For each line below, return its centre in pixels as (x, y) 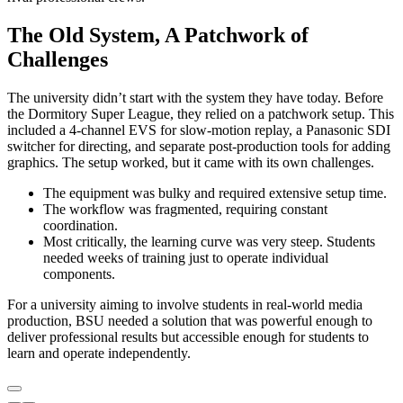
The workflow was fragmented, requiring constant (185, 210)
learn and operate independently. (99, 354)
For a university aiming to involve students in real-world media (185, 305)
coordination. (81, 226)
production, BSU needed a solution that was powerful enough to (190, 321)
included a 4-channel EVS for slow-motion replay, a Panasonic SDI (199, 130)
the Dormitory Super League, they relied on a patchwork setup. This (201, 114)
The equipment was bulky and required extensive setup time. (215, 193)
